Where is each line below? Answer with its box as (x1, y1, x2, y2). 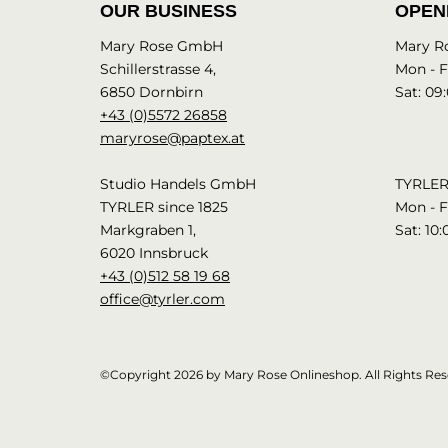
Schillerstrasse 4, (100, 60, 216, 78)
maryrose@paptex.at (100, 129, 245, 147)
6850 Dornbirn (100, 83, 203, 101)
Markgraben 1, (100, 221, 196, 239)
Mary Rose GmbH (100, 37, 223, 55)
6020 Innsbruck (100, 244, 208, 262)
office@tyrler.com (100, 290, 225, 308)
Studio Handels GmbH (100, 175, 256, 193)
